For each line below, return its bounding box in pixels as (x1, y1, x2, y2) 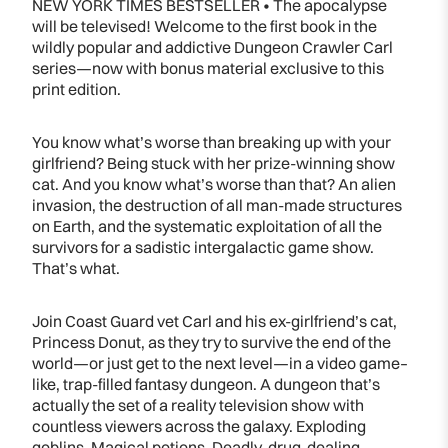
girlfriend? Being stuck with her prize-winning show (32, 152, 395, 173)
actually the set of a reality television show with (32, 394, 364, 415)
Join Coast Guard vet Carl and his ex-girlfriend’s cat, (32, 310, 397, 331)
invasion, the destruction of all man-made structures (32, 194, 402, 215)
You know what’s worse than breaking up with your (32, 131, 391, 152)
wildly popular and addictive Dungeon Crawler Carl (32, 36, 393, 57)
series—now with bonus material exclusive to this (32, 57, 384, 78)
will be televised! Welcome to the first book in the (32, 15, 377, 36)
